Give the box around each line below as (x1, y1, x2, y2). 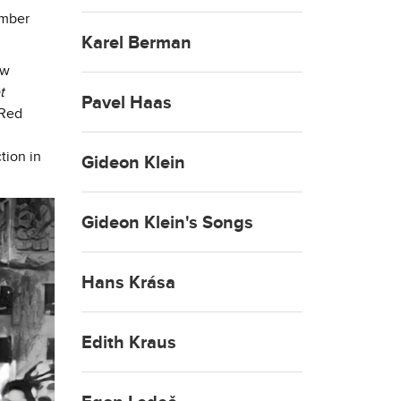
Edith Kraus (81, 331, 176, 354)
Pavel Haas (81, 91, 172, 114)
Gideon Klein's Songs (81, 211, 253, 234)
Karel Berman (81, 31, 192, 54)
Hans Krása (81, 271, 175, 294)
